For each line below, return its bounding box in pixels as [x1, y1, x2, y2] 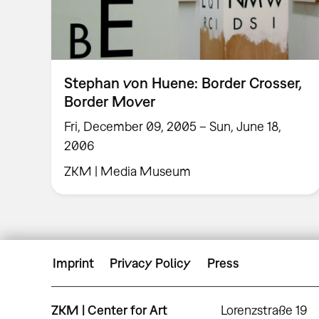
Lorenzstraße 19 [221, 302, 308, 318]
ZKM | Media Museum [64, 164, 192, 179]
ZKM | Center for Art [51, 302, 167, 318]
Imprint [53, 256, 94, 271]
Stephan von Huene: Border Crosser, [64, 73, 303, 91]
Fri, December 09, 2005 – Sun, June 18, [64, 118, 282, 134]
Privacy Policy [110, 256, 192, 271]
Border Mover [64, 92, 156, 110]
